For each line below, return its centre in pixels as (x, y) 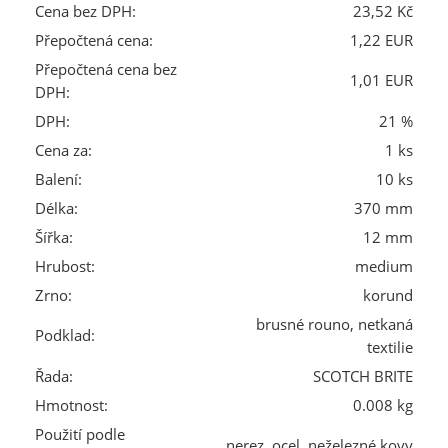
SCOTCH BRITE (363, 376)
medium (384, 266)
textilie (390, 347)
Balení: (58, 179)
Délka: (56, 208)
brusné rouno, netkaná (334, 324)
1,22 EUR (381, 40)
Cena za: (63, 150)
